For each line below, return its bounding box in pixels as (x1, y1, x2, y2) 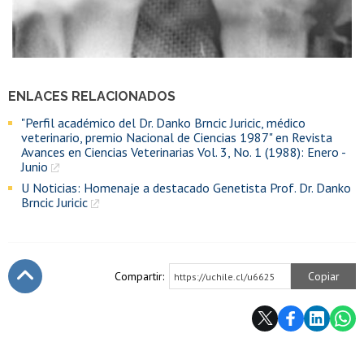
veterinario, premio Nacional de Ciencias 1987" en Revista (21, 128, 332, 145)
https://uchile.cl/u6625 (174, 270, 275, 283)
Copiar (307, 268, 340, 284)
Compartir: (115, 268, 164, 284)
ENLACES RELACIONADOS (8, 88, 175, 104)
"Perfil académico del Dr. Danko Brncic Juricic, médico (21, 114, 305, 131)
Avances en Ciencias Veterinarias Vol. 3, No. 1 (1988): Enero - (21, 143, 345, 160)
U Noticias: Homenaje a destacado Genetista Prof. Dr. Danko (21, 179, 351, 196)
